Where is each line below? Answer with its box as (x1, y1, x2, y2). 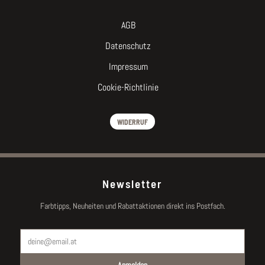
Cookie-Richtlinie (98, 80, 159, 93)
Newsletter (102, 177, 163, 191)
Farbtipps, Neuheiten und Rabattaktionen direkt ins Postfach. (40, 201, 225, 212)
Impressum (108, 60, 148, 73)
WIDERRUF (117, 117, 148, 126)
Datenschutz (105, 39, 151, 52)
